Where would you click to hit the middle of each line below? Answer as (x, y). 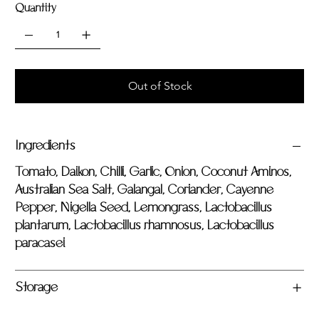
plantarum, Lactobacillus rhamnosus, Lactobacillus (145, 225)
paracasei (40, 243)
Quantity (36, 7)
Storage (36, 287)
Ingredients (45, 146)
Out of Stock (160, 85)
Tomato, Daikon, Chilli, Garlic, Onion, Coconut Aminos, (153, 172)
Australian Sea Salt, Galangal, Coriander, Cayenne (144, 190)
